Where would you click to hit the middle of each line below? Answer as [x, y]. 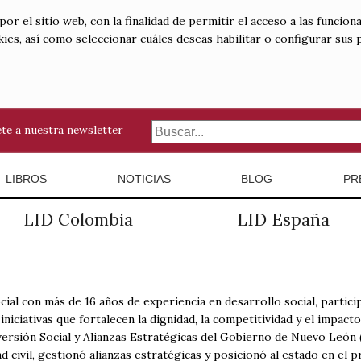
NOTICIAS [144, 179]
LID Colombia [78, 220]
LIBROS [26, 179]
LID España [283, 220]
